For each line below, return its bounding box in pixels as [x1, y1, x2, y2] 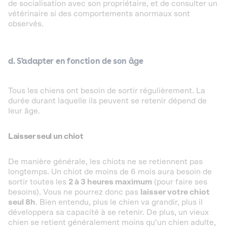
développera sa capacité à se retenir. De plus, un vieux [8, 208, 209, 216]
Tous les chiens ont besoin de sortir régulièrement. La [8, 86, 205, 95]
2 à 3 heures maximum [68, 177, 152, 186]
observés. [8, 19, 44, 28]
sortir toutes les [8, 177, 68, 186]
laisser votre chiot [140, 187, 210, 196]
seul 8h [8, 198, 35, 206]
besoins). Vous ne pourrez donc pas [8, 187, 140, 196]
